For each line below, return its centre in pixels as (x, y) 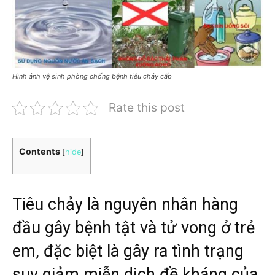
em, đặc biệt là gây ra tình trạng (128, 251)
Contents (40, 151)
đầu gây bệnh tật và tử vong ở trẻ (134, 228)
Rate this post (147, 107)
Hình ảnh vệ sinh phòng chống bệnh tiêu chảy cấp (92, 76)
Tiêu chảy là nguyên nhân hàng (125, 204)
